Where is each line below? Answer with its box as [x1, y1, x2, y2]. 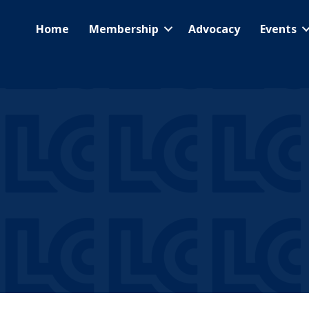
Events [260, 21, 297, 37]
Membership [89, 21, 159, 37]
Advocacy [188, 21, 240, 37]
